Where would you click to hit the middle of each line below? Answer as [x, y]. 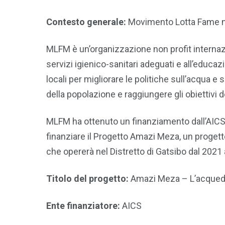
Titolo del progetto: [88, 178]
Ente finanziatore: [84, 205]
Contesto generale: [86, 22]
